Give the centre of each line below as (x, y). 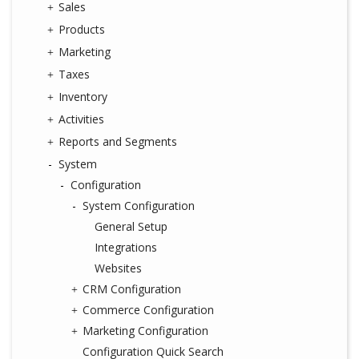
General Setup (131, 226)
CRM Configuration (132, 289)
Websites (118, 268)
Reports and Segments (118, 141)
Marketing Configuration (145, 331)
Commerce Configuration (148, 310)
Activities (81, 119)
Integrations (126, 247)
